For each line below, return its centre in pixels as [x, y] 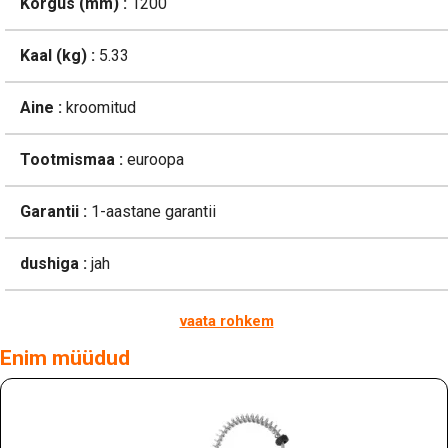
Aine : [41, 108]
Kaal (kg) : [57, 56]
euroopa [153, 160]
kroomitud [99, 108]
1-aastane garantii [151, 212]
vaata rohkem [226, 321]
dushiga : [53, 264]
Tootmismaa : [71, 160]
